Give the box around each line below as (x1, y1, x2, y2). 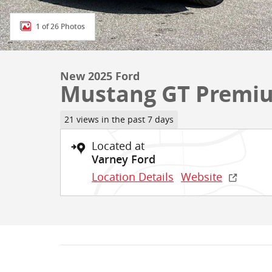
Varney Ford (92, 152, 155, 166)
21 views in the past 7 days (64, 114, 174, 125)
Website (181, 169, 222, 184)
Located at (92, 138, 144, 153)
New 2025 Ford (60, 69, 140, 84)
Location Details (92, 169, 174, 184)
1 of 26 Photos (36, 22, 85, 31)
